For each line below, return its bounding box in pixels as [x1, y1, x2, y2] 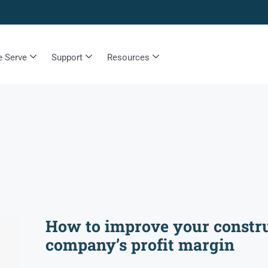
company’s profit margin [45, 234, 234, 255]
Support [51, 52, 83, 63]
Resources [106, 52, 150, 63]
